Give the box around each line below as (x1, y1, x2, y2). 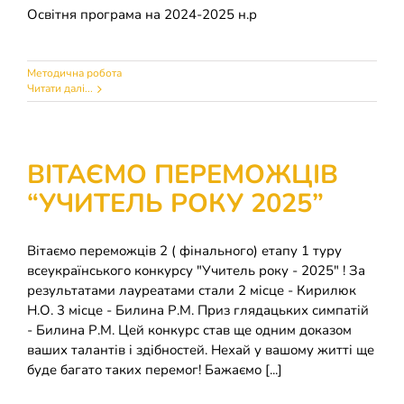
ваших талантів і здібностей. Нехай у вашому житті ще (27, 341, 374, 359)
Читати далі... (27, 81, 93, 96)
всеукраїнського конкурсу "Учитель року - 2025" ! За (27, 262, 365, 280)
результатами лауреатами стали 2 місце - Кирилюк (27, 281, 356, 299)
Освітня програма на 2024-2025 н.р (27, 5, 257, 23)
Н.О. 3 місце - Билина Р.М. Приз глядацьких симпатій (27, 301, 369, 319)
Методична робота (27, 66, 122, 80)
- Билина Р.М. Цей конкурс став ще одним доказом (27, 321, 352, 339)
